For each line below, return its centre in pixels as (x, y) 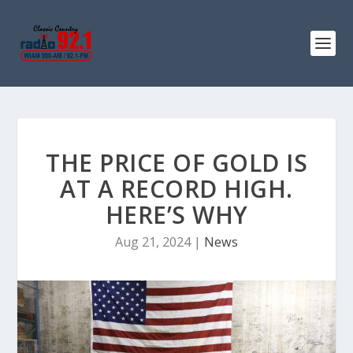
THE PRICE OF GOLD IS (176, 163)
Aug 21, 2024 (153, 242)
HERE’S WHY (176, 215)
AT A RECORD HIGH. (176, 189)
